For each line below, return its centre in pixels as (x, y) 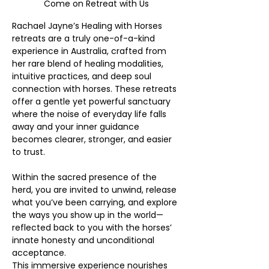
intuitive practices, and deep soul (83, 76)
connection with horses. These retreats (95, 89)
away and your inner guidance (77, 126)
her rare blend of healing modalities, (89, 63)
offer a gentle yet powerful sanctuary (92, 101)
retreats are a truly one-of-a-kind (85, 38)
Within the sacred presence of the (86, 177)
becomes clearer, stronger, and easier (93, 139)
